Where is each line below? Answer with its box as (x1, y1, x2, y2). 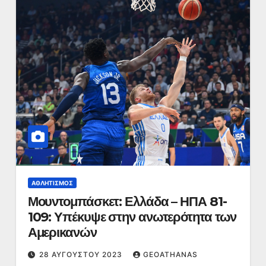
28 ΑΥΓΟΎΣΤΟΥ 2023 (39, 250, 125, 259)
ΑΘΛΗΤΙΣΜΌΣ (31, 179, 73, 186)
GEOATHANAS (142, 250, 198, 259)
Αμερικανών (27, 224, 97, 240)
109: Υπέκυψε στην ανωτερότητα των (27, 209, 237, 225)
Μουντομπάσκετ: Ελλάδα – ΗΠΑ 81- (27, 194, 227, 210)
